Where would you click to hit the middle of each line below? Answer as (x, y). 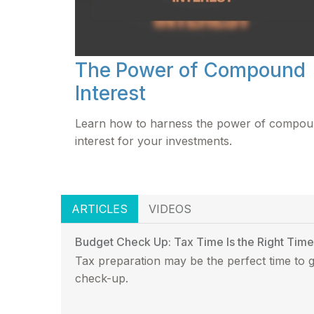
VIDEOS (170, 209)
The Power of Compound (190, 70)
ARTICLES (100, 209)
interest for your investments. (153, 141)
